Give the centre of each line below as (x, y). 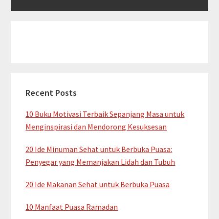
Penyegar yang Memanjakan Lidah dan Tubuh (100, 162)
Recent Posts (51, 93)
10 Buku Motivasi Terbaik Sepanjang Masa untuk (105, 114)
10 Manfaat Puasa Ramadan (72, 207)
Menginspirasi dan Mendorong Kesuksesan (96, 127)
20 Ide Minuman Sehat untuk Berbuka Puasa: (99, 149)
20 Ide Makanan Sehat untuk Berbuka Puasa (98, 185)
